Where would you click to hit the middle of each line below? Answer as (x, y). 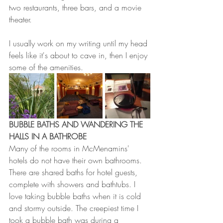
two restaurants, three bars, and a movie (76, 7)
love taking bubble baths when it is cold (76, 196)
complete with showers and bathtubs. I (73, 184)
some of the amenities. (47, 67)
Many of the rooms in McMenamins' (70, 148)
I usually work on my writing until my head (79, 43)
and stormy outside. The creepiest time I (75, 208)
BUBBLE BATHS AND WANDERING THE (77, 124)
